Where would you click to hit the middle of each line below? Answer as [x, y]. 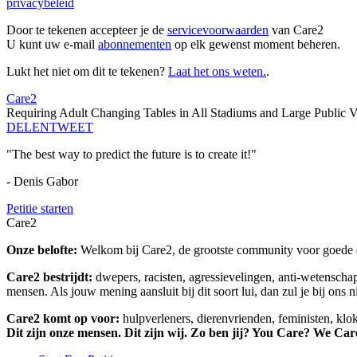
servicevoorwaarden [218, 30]
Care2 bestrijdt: [51, 277]
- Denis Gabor [42, 182]
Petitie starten [40, 209]
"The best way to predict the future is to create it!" [131, 155]
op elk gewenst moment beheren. [256, 45]
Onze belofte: [43, 250]
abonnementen [135, 45]
